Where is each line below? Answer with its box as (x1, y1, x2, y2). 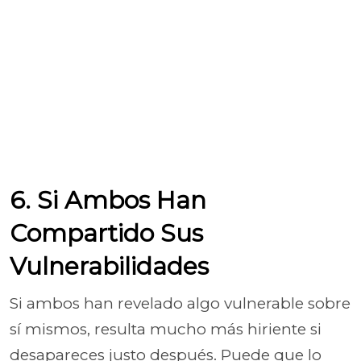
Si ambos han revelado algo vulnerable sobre (10, 294, 351, 313)
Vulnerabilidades (10, 251, 209, 281)
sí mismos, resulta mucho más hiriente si (10, 320, 322, 338)
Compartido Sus (10, 218, 203, 248)
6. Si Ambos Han (10, 185, 206, 215)
